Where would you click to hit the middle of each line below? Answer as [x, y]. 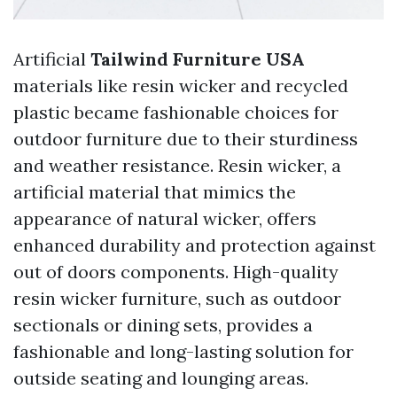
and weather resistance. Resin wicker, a [177, 166]
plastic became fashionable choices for [176, 113]
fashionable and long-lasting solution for [183, 352]
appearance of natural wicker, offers [165, 219]
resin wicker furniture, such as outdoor [177, 299]
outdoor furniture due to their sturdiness [186, 139]
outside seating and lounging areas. [161, 378]
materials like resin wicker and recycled [181, 86]
